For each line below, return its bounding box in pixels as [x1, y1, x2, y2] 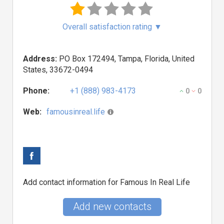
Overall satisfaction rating [62, 22, 154, 31]
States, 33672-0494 [23, 65, 93, 74]
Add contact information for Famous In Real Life [23, 177, 190, 187]
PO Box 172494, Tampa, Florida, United [57, 54, 194, 63]
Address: [23, 54, 57, 63]
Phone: [23, 86, 49, 95]
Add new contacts [73, 200, 151, 212]
